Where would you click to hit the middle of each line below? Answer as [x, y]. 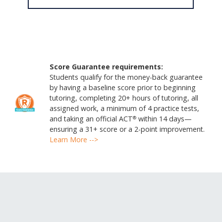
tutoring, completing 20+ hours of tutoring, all [124, 98]
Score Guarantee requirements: [106, 66]
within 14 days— [164, 118]
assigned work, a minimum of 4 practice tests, [124, 108]
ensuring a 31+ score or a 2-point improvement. [127, 129]
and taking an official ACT [91, 118]
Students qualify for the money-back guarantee [126, 77]
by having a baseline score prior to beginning [122, 87]
